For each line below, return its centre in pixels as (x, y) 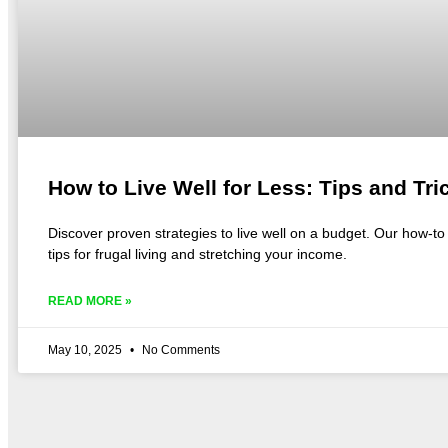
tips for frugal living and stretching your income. (197, 254)
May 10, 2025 (86, 350)
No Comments (179, 350)
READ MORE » (90, 301)
